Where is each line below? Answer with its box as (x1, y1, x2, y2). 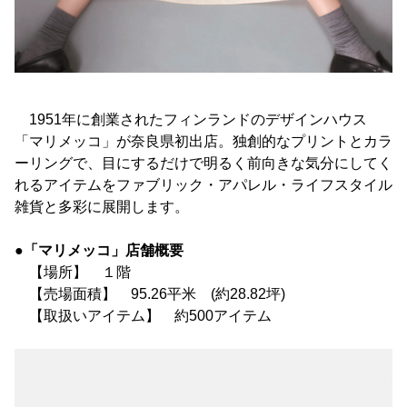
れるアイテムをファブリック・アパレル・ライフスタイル (15, 176, 392, 193)
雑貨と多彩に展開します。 (15, 198, 189, 214)
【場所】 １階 (15, 263, 131, 280)
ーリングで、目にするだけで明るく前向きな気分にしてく (15, 154, 392, 171)
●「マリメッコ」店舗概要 (15, 242, 184, 258)
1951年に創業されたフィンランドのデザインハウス (15, 111, 367, 127)
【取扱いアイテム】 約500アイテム (15, 307, 272, 323)
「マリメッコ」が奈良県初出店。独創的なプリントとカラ (15, 133, 392, 149)
